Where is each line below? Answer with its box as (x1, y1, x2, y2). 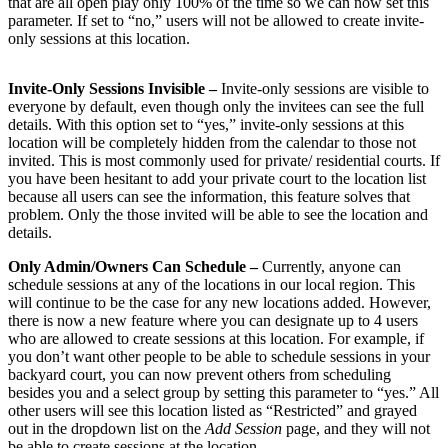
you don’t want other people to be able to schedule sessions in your (8, 347, 430, 365)
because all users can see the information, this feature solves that (8, 187, 410, 205)
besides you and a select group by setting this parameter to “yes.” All (8, 383, 439, 401)
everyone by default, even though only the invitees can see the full (8, 97, 424, 115)
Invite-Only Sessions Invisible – (8, 79, 221, 97)
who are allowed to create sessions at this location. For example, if (8, 329, 424, 347)
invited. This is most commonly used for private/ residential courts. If (8, 151, 440, 169)
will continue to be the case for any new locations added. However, (8, 293, 431, 311)
